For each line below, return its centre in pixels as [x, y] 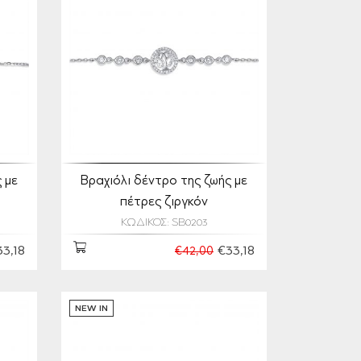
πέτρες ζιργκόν [164, 202]
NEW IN [91, 309]
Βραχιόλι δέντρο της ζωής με [164, 181]
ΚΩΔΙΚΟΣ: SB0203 [164, 223]
